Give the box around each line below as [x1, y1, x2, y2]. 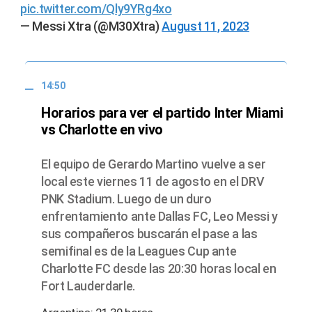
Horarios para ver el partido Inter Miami [41, 104, 283, 121]
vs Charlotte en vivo [41, 120, 163, 138]
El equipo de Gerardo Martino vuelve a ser [41, 156, 266, 171]
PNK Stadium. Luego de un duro [41, 191, 212, 206]
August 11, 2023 [162, 19, 249, 34]
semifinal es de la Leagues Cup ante [41, 243, 237, 258]
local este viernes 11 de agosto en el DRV [41, 173, 265, 189]
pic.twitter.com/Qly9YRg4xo [20, 1, 172, 17]
